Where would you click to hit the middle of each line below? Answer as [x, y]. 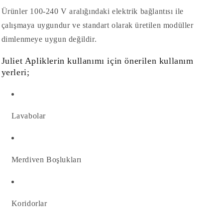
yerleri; [15, 72]
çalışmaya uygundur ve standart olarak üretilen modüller [97, 25]
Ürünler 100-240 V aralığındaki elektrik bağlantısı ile [92, 11]
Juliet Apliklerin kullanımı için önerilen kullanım [97, 61]
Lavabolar [28, 116]
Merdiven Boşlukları [46, 160]
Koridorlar [29, 203]
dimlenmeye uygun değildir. [49, 39]
